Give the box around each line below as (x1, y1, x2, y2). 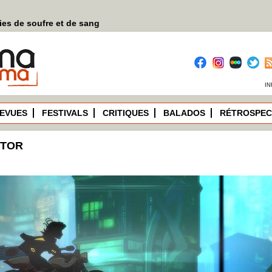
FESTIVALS (42, 108, 88, 118)
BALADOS (163, 108, 205, 118)
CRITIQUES (103, 108, 149, 118)
